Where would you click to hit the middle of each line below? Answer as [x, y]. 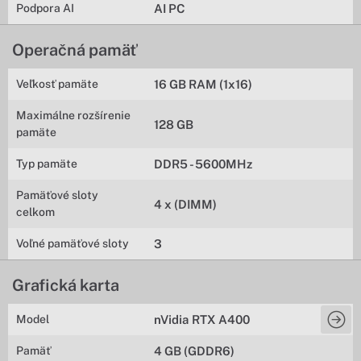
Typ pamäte [47, 164]
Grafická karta [66, 285]
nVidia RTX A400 [202, 320]
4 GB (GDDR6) [195, 351]
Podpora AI [45, 8]
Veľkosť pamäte [57, 84]
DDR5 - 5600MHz [203, 164]
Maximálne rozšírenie [73, 115]
